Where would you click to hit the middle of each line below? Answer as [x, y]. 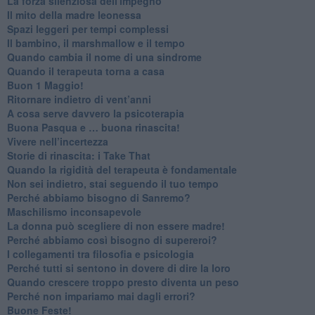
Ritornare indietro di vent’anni [79, 99]
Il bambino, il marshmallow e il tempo [96, 43]
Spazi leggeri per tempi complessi [88, 28]
